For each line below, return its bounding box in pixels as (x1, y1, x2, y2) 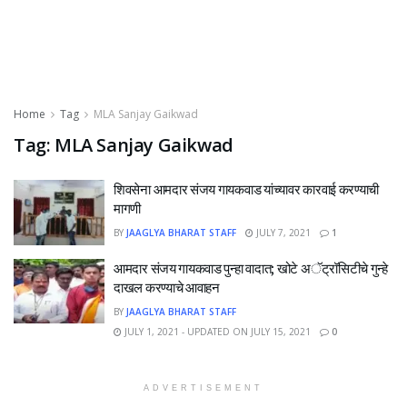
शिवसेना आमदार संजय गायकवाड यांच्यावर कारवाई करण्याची (114, 181, 380, 198)
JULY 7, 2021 (253, 226, 311, 239)
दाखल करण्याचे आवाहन (114, 278, 220, 296)
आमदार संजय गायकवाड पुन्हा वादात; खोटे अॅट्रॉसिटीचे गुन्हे (114, 259, 388, 277)
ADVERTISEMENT (144, 382, 263, 392)
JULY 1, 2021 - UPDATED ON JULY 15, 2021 (122, 324, 311, 338)
